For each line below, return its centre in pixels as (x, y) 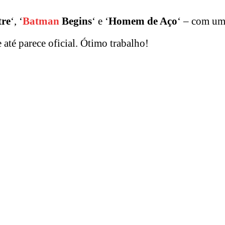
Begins (76, 21)
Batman (41, 21)
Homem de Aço (143, 21)
